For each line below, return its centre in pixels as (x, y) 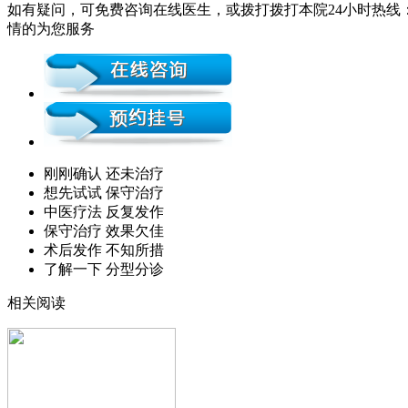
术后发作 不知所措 (104, 250)
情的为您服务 (51, 29)
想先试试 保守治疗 (104, 193)
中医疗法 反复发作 (104, 212)
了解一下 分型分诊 (104, 270)
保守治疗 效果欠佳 (104, 231)
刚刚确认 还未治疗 (104, 174)
